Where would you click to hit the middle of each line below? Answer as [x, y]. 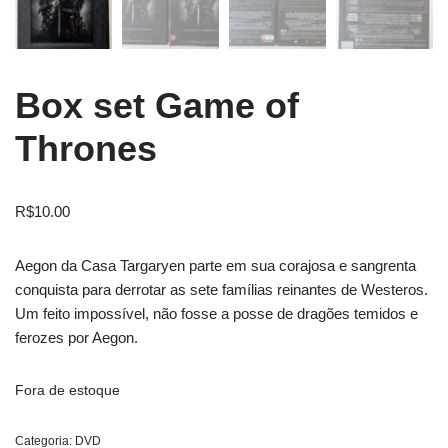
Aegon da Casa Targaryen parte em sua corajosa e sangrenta [215, 265]
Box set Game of [157, 105]
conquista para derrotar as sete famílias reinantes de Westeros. [221, 289]
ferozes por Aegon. [76, 337]
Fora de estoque [67, 390]
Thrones [86, 148]
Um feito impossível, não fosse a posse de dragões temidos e [216, 313]
